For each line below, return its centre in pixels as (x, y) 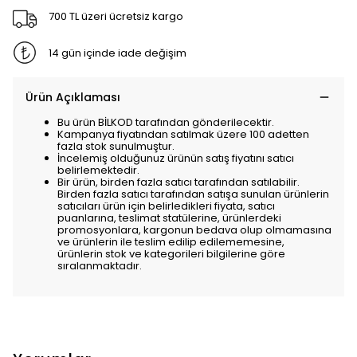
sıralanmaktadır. (100, 266)
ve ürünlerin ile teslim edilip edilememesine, (171, 242)
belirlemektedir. (98, 170)
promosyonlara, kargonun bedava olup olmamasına (194, 230)
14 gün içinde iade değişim (117, 53)
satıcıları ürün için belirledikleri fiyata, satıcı (166, 206)
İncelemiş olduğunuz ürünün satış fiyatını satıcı (176, 158)
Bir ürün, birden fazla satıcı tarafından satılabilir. (178, 182)
